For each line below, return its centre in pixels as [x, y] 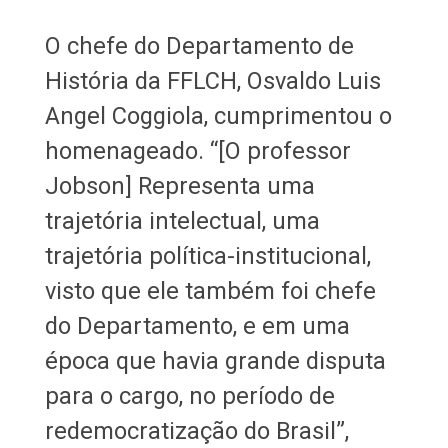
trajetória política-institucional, [207, 255]
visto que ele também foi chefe [210, 290]
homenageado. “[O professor [197, 150]
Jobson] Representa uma [179, 185]
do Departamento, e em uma [197, 325]
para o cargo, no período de [189, 395]
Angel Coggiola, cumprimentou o [218, 115]
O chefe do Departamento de [199, 45]
